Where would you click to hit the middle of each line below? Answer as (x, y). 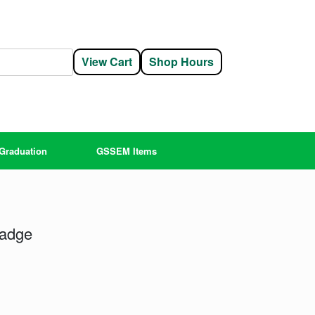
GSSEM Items (127, 150)
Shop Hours (181, 62)
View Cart (107, 62)
